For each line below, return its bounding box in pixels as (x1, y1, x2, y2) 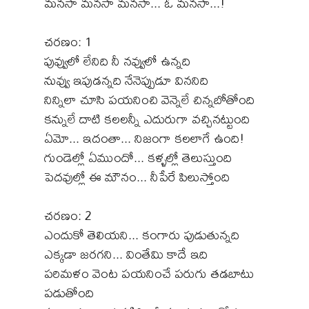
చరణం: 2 (44, 202, 92, 228)
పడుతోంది (44, 279, 94, 306)
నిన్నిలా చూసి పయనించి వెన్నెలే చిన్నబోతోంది (44, 86, 255, 112)
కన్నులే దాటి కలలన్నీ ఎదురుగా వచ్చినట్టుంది (44, 106, 250, 132)
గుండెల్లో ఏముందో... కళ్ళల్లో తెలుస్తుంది (44, 144, 232, 170)
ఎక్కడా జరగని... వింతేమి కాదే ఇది (44, 241, 208, 267)
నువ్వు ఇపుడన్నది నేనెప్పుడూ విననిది (44, 67, 208, 93)
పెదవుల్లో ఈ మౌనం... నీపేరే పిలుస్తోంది (44, 163, 230, 190)
